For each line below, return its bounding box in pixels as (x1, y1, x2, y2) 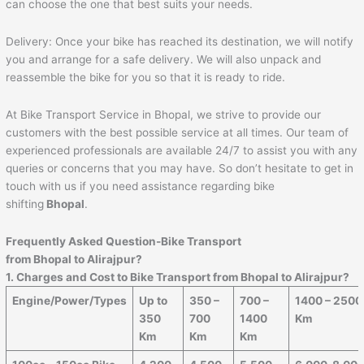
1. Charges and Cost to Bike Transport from (6, 271, 241, 284)
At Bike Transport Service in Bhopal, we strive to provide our (6, 108, 322, 122)
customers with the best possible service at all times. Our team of (6, 126, 349, 140)
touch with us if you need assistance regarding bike (6, 180, 275, 193)
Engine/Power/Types (12, 294, 128, 308)
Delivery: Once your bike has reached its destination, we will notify (6, 35, 354, 49)
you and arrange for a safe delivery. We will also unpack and (6, 53, 322, 67)
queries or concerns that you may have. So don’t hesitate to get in (6, 162, 354, 175)
